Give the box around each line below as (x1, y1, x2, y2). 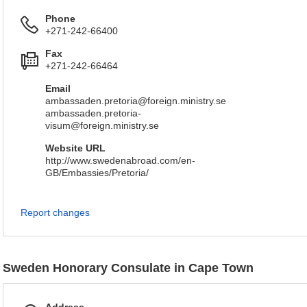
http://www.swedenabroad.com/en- (45, 155, 195, 166)
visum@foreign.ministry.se (45, 120, 159, 131)
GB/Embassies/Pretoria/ (45, 167, 149, 178)
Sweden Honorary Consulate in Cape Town (3, 261, 254, 275)
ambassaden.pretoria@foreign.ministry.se (45, 95, 226, 106)
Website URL (45, 143, 106, 153)
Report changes (21, 207, 90, 218)
